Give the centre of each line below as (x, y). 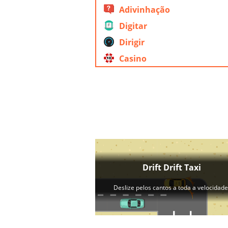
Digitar (133, 26)
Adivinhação (145, 10)
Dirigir (132, 42)
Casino (133, 59)
